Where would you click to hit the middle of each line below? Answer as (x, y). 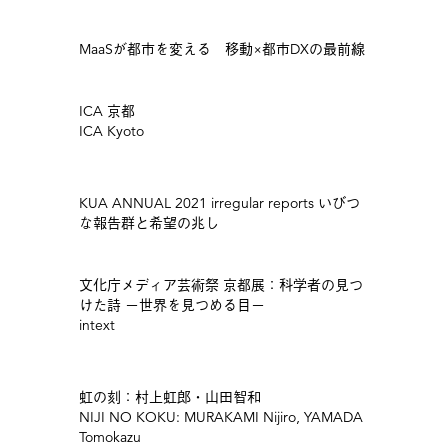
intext (96, 325)
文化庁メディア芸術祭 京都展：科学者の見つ (220, 285)
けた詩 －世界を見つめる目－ (171, 305)
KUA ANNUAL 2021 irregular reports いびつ (219, 203)
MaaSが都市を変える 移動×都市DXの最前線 (221, 49)
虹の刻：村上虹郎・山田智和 (169, 397)
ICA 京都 (106, 111)
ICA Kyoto (111, 131)
